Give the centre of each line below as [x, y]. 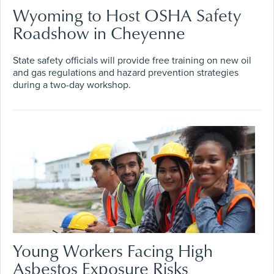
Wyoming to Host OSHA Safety [127, 15]
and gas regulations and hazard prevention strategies [126, 72]
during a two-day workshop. [72, 85]
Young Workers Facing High [113, 250]
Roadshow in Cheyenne [99, 32]
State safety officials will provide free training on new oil [132, 60]
